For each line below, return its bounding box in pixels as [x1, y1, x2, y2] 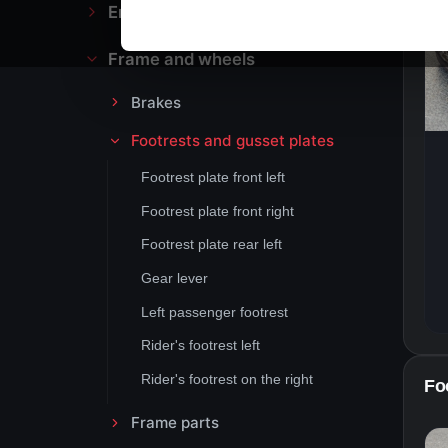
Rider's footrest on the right [140, 370, 313, 387]
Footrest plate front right [140, 202, 294, 219]
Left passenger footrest [140, 303, 288, 320]
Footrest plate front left [140, 169, 285, 186]
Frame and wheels [107, 49, 255, 70]
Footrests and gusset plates [130, 131, 334, 151]
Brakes [130, 92, 181, 112]
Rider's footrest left [140, 337, 260, 354]
